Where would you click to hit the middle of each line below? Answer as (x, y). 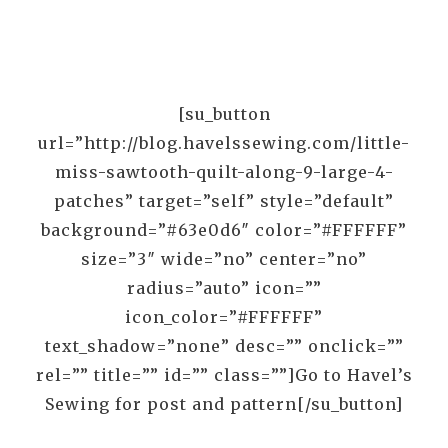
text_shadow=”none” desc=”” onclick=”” (224, 345)
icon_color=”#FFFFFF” (224, 316)
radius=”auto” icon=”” (224, 287)
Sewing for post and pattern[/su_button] (224, 403)
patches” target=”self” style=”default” (224, 200)
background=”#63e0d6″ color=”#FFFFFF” (224, 229)
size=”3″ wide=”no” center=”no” (224, 258)
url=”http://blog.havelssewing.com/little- (224, 142)
